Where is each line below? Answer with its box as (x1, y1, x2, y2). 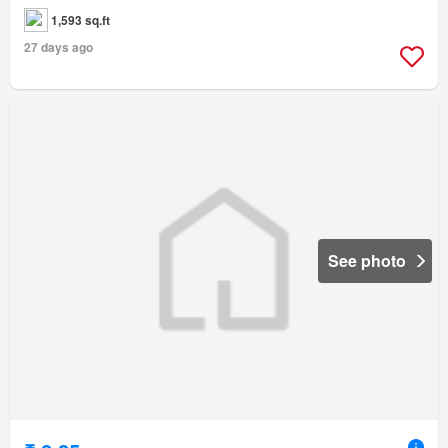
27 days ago (24, 37, 93, 56)
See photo (328, 248, 406, 272)
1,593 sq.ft (51, 10, 110, 29)
